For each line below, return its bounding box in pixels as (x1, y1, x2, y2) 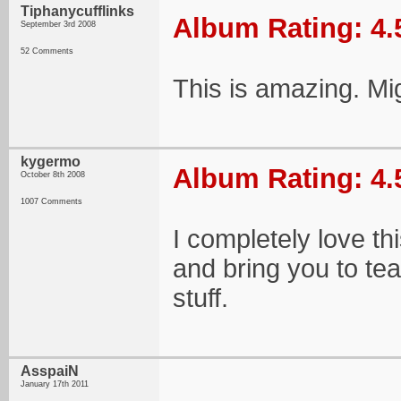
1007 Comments (21, 197, 82, 206)
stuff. (173, 284, 228, 312)
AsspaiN (21, 363, 79, 379)
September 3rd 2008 (21, 20, 96, 29)
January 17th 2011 (21, 380, 89, 388)
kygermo (21, 154, 81, 169)
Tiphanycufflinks (21, 4, 134, 19)
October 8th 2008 (21, 170, 85, 179)
